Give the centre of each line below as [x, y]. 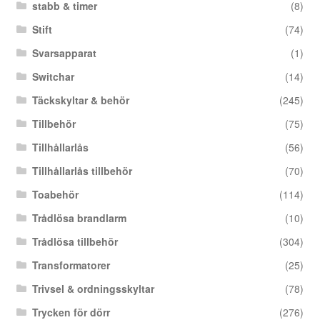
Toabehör [56, 195]
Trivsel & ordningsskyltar [94, 289]
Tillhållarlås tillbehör [82, 171]
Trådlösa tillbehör [75, 242]
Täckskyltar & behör [81, 100]
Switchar [54, 77]
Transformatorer [71, 265]
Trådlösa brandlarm [80, 218]
